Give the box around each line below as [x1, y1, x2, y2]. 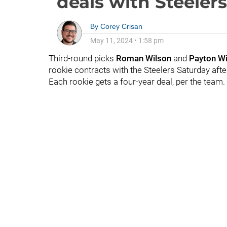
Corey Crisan [100, 22, 142, 30]
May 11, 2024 [90, 36, 133, 45]
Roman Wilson [116, 53, 173, 63]
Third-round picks [49, 53, 116, 63]
